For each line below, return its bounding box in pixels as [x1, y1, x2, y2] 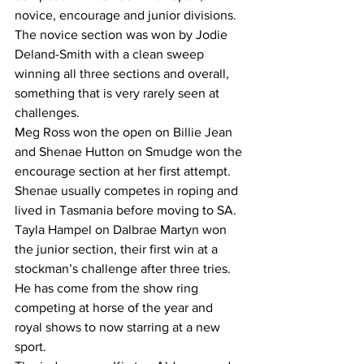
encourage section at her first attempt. [15, 164, 234, 179]
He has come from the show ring [15, 281, 201, 296]
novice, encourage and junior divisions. [15, 8, 236, 23]
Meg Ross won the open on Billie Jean [15, 125, 236, 140]
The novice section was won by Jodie [15, 28, 231, 42]
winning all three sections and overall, [15, 67, 232, 81]
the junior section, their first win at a [15, 242, 221, 257]
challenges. [15, 106, 80, 120]
